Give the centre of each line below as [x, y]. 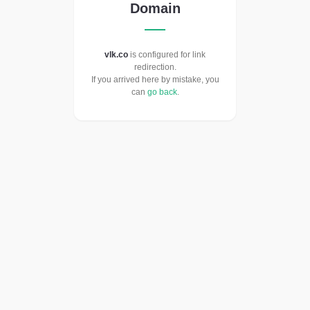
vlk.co [116, 55]
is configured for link [167, 55]
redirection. [155, 67]
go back [162, 92]
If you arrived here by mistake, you [155, 80]
